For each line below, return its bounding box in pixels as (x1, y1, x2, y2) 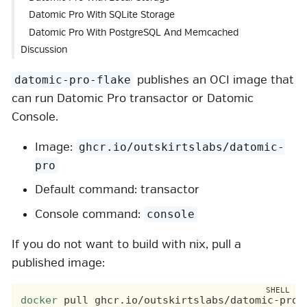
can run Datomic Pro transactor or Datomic (12, 90, 254, 106)
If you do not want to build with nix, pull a (12, 236, 241, 251)
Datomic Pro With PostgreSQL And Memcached (29, 26, 239, 38)
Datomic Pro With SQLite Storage (29, 9, 175, 21)
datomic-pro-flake (14, 73, 132, 86)
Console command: (35, 206, 144, 221)
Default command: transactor (35, 182, 199, 197)
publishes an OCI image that (134, 72, 295, 87)
